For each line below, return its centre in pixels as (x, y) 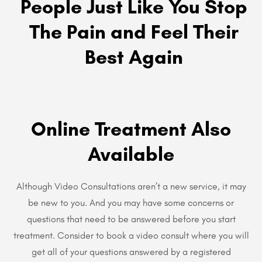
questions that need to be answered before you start (131, 219)
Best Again (134, 56)
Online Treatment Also (131, 128)
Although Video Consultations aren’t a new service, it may (131, 186)
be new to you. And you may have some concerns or (131, 202)
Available (131, 154)
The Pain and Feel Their (134, 31)
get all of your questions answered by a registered (131, 251)
